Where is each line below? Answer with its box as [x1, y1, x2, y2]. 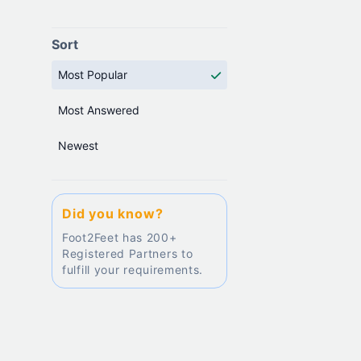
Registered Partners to [62, 247, 193, 260]
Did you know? [62, 205, 164, 222]
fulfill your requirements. [62, 263, 204, 276]
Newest [58, 139, 98, 152]
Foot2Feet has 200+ [62, 230, 177, 244]
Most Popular [58, 68, 127, 81]
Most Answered [58, 103, 139, 117]
